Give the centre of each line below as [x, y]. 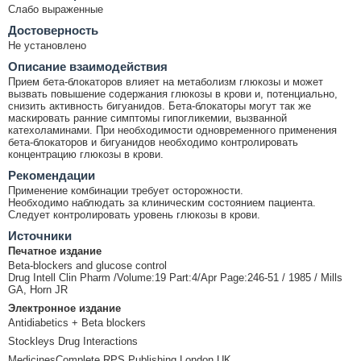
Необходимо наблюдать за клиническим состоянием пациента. [162, 202]
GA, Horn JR [38, 289]
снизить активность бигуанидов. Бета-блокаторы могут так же [160, 106]
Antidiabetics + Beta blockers [77, 322]
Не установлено [47, 45]
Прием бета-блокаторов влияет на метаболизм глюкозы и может [166, 81]
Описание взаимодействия [88, 66]
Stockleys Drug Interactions [73, 341]
